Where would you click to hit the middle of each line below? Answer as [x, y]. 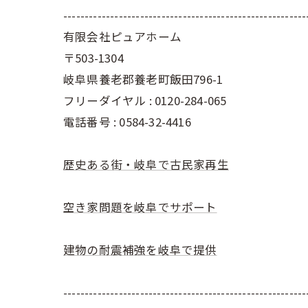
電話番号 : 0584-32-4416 [127, 122]
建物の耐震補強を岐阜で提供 [140, 250]
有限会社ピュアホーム [122, 36]
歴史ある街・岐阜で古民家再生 [146, 164]
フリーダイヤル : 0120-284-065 [145, 100]
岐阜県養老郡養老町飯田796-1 [143, 79]
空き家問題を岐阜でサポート [140, 207]
